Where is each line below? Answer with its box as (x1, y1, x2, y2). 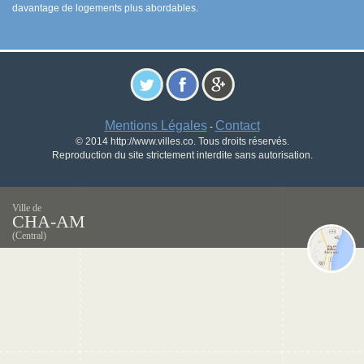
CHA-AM (12, 211, 85, 232)
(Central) (12, 230, 46, 241)
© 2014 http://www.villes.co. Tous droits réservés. (75, 136, 289, 147)
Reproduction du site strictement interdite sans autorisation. (51, 149, 313, 161)
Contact (214, 119, 260, 132)
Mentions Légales (104, 119, 207, 132)
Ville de (12, 202, 41, 214)
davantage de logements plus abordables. (12, 2, 198, 14)
